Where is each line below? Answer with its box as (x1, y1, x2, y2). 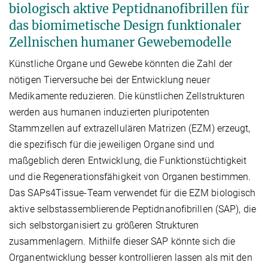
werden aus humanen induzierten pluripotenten (9, 106, 210, 118)
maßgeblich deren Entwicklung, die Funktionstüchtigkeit (9, 154, 247, 166)
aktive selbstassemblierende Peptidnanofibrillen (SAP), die (9, 203, 256, 215)
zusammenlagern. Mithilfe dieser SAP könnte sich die (9, 235, 236, 247)
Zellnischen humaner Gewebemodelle (9, 34, 232, 50)
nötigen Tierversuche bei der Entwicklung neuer (9, 74, 210, 86)
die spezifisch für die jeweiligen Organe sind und (9, 138, 214, 150)
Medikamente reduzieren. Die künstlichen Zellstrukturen (9, 90, 245, 102)
